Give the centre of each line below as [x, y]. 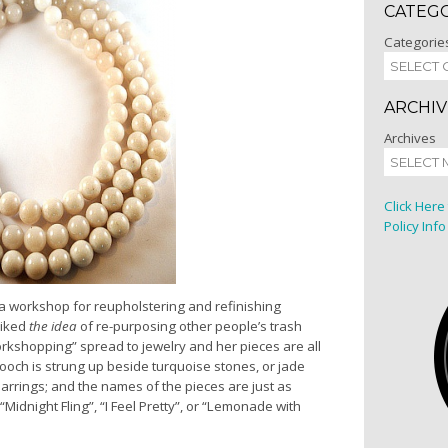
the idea [53, 326]
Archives [410, 138]
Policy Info [415, 226]
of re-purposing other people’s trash [189, 326]
